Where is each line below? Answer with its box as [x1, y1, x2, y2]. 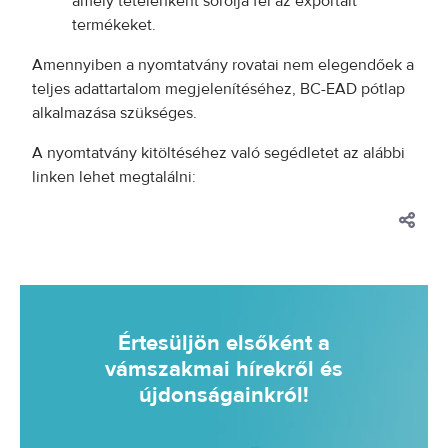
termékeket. [72, 15, 156, 35]
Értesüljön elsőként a [118, 329, 330, 357]
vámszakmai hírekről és [105, 355, 343, 383]
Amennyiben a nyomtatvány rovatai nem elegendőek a [32, 55, 414, 75]
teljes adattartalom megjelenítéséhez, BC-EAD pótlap [32, 79, 405, 99]
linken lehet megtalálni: [32, 167, 196, 187]
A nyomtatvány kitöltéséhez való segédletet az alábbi [32, 143, 405, 163]
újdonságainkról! [139, 381, 309, 409]
